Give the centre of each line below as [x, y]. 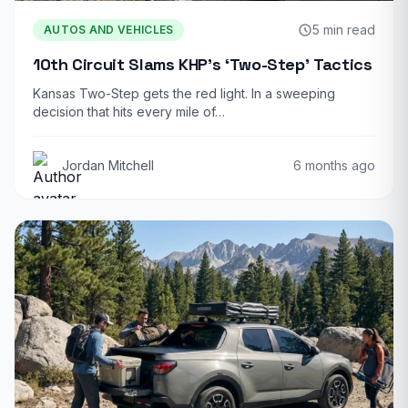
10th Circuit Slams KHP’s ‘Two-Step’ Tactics [203, 64]
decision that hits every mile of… [129, 111]
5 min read [344, 29]
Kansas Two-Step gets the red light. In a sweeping [184, 93]
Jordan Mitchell [108, 165]
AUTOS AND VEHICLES [109, 29]
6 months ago [334, 165]
